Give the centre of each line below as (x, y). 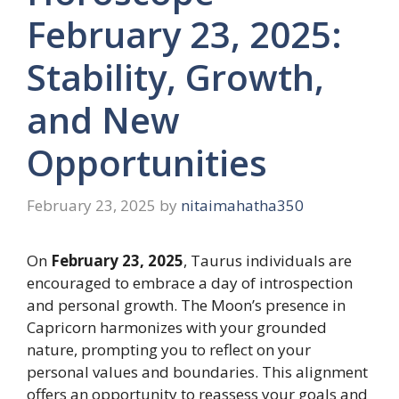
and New (103, 120)
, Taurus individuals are (268, 260)
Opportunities (147, 163)
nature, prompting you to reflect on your (169, 349)
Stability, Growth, (175, 77)
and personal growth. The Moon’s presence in (186, 305)
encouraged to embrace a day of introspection (190, 282)
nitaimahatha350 (242, 205)
